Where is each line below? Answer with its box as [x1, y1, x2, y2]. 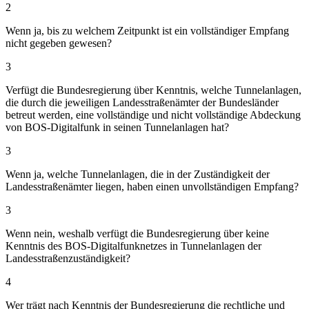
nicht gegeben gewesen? [6, 37, 112, 49]
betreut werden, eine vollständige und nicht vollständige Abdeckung [6, 108, 301, 121]
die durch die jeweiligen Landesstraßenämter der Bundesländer [6, 96, 279, 108]
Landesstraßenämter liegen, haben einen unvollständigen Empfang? [6, 180, 299, 192]
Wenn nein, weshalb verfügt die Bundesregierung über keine [6, 227, 269, 239]
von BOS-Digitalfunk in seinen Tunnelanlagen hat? [6, 121, 229, 133]
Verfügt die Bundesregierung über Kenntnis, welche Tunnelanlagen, [6, 83, 301, 96]
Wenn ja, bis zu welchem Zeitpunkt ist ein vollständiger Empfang [6, 24, 289, 37]
